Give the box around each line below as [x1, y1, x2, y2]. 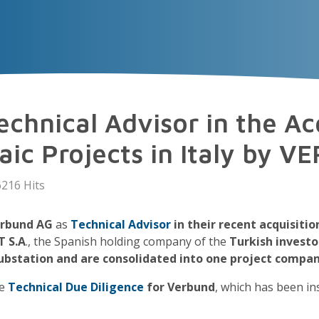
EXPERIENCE [69, 90, 137, 103]
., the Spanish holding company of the [26, 234, 230, 249]
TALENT [165, 90, 209, 103]
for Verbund [144, 279, 216, 295]
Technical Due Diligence [8, 279, 145, 295]
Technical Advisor [70, 216, 172, 232]
